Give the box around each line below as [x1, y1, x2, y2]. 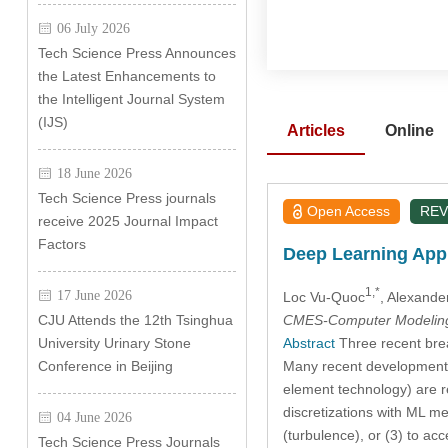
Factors [37, 236, 86, 252]
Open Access [307, 203, 391, 219]
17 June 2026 [56, 288, 132, 302]
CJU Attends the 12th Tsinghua [37, 312, 233, 328]
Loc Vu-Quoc [282, 288, 365, 305]
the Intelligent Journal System [37, 91, 225, 107]
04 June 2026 [56, 410, 132, 424]
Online [384, 122, 434, 139]
